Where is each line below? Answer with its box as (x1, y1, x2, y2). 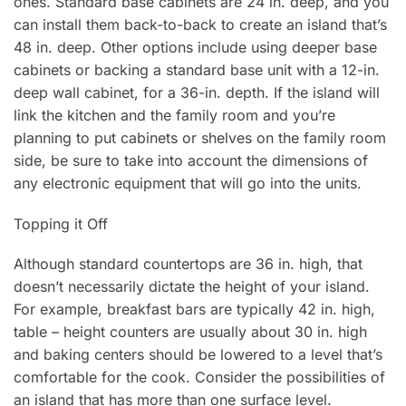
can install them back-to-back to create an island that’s (14, 15, 387, 34)
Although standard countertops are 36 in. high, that (14, 255, 362, 274)
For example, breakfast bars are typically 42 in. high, (14, 300, 375, 319)
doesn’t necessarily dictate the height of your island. (14, 277, 370, 296)
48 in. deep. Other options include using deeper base (14, 38, 377, 57)
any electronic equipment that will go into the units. (14, 174, 362, 193)
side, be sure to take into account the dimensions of (14, 151, 368, 170)
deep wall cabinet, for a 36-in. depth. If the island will (14, 83, 380, 102)
